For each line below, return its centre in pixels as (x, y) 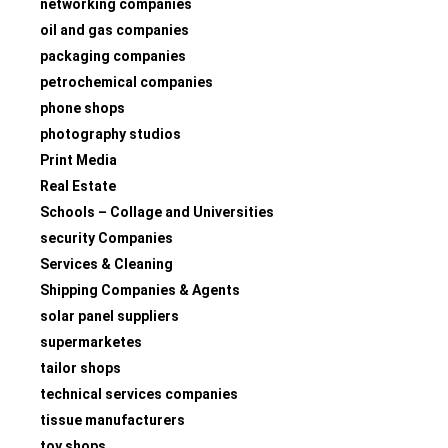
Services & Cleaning (106, 263)
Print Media (78, 159)
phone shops (82, 107)
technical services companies (139, 393)
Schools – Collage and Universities (157, 211)
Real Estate (78, 185)
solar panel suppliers (109, 315)
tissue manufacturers (112, 419)
